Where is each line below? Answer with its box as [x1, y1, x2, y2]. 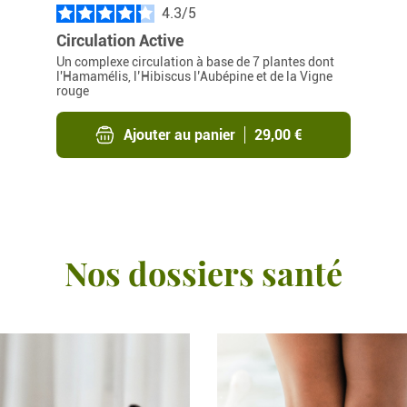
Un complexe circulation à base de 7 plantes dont [56, 55, 335, 69]
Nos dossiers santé [65, 251, 342, 294]
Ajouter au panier [124, 126, 235, 144]
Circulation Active [56, 31, 184, 50]
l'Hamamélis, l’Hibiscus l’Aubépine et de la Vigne [56, 69, 333, 84]
